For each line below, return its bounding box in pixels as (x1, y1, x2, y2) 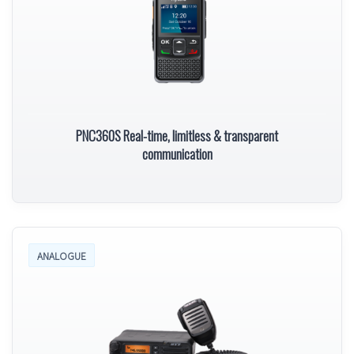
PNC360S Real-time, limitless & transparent (76, 126, 123, 145)
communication (141, 144, 213, 164)
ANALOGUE (37, 248, 86, 262)
